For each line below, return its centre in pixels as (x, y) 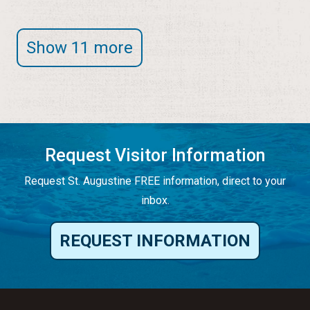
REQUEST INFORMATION (155, 240)
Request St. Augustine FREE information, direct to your (155, 181)
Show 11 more (80, 47)
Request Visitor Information (155, 155)
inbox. (155, 200)
